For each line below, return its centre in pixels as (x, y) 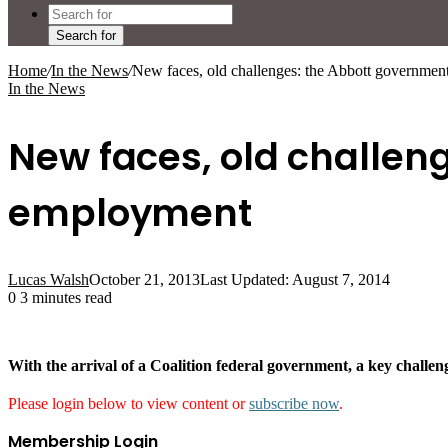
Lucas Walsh (48, 280)
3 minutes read (64, 298)
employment (130, 212)
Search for (86, 35)
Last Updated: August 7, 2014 (295, 280)
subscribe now (294, 404)
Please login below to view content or (128, 404)
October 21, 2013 (144, 280)
